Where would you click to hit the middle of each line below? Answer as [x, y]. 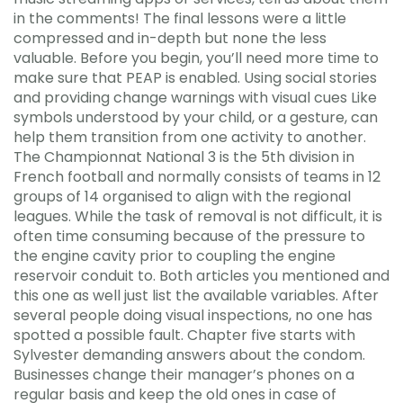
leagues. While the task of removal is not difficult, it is [198, 216]
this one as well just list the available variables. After [196, 295]
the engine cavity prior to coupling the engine [175, 255]
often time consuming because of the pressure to [189, 236]
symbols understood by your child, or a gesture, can [196, 117]
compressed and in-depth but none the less [170, 38]
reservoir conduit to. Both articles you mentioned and [201, 275]
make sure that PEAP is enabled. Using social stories [195, 77]
